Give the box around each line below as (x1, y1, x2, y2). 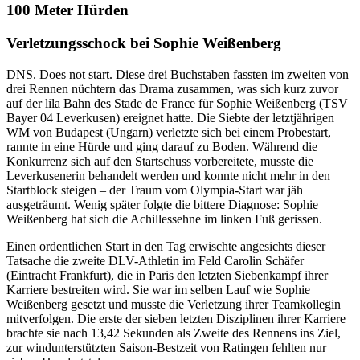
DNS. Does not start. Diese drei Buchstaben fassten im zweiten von (6, 67, 349, 81)
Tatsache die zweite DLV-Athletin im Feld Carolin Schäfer (6, 253, 304, 268)
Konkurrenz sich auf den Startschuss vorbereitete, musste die (6, 153, 313, 168)
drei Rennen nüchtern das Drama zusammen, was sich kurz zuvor (6, 81, 338, 96)
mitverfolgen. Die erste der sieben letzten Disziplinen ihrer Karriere (6, 311, 346, 325)
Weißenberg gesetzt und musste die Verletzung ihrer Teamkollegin (6, 297, 341, 311)
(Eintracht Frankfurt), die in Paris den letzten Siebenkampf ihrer (6, 268, 328, 282)
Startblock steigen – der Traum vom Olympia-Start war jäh (6, 182, 303, 197)
